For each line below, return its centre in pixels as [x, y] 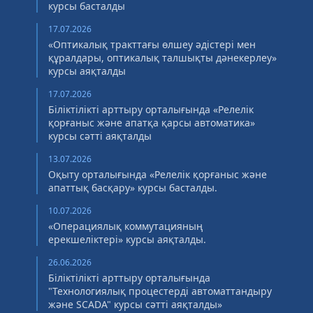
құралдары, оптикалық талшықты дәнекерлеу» [162, 58]
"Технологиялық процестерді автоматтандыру [160, 291]
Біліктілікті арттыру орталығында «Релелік [151, 109]
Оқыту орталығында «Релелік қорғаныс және [158, 174]
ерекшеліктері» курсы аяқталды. [127, 239]
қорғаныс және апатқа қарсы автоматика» [152, 123]
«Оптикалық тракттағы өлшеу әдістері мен [152, 44]
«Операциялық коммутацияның [125, 226]
